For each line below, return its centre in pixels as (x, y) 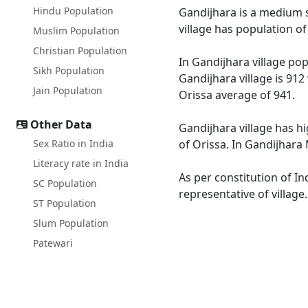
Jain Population (68, 90)
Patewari (53, 243)
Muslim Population (76, 31)
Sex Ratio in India (73, 143)
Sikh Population (69, 70)
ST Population (65, 203)
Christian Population (80, 51)
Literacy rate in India (81, 163)
